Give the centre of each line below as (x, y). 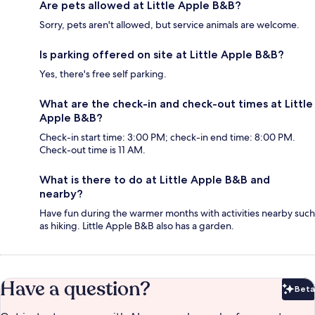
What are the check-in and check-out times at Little (176, 104)
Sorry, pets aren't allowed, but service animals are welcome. (169, 25)
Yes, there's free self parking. (103, 74)
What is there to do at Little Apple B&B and (155, 180)
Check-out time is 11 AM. (92, 150)
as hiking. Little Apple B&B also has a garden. (137, 226)
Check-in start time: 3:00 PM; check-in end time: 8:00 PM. (167, 137)
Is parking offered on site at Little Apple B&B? (162, 55)
